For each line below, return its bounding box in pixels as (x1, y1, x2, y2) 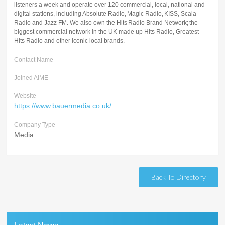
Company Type (14, 121, 56, 128)
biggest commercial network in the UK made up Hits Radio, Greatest (14, 28, 199, 35)
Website (14, 92, 37, 99)
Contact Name (14, 56, 54, 63)
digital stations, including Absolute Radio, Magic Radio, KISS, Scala (14, 10, 197, 17)
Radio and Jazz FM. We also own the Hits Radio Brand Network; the (14, 19, 198, 26)
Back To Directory (151, 172, 206, 181)
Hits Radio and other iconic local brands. (14, 37, 125, 44)
